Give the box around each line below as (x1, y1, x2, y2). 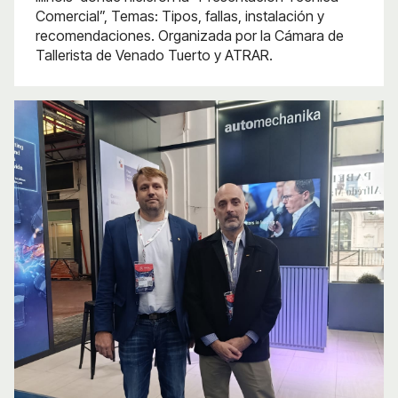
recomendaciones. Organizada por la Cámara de (36, 26, 344, 44)
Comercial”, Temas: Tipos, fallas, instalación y (36, 6, 324, 25)
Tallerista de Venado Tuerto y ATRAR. (36, 45, 273, 64)
